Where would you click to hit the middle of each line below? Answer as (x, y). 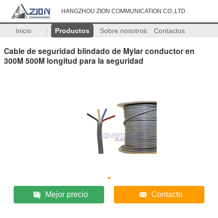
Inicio (23, 31)
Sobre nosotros (123, 31)
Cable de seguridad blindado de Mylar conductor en (99, 51)
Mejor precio (67, 194)
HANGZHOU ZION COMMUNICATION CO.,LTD (123, 11)
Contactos (170, 31)
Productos (72, 31)
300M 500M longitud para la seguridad (74, 60)
